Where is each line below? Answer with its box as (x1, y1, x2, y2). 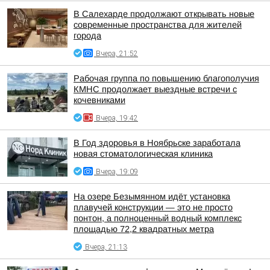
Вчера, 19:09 (96, 168, 138, 176)
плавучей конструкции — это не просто (74, 202, 233, 212)
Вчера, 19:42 (96, 114, 138, 122)
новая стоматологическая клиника (74, 149, 213, 159)
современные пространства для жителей (74, 20, 242, 30)
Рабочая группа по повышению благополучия (74, 74, 259, 83)
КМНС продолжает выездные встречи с (74, 84, 237, 94)
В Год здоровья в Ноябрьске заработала (74, 138, 240, 148)
